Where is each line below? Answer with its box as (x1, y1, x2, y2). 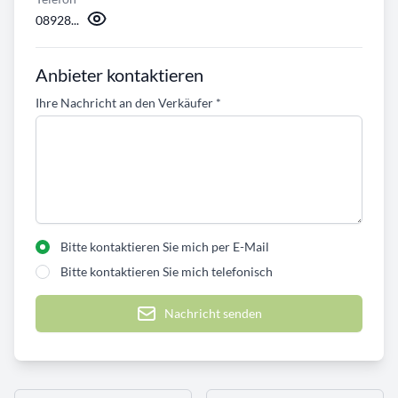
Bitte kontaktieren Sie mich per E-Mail (60, 239, 269, 255)
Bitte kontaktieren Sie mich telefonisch (60, 264, 273, 280)
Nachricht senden (164, 306, 262, 322)
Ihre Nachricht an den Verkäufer (36, 95, 216, 111)
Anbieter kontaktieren (36, 64, 203, 86)
